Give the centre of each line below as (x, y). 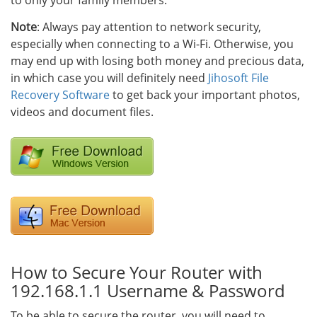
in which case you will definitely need (109, 78)
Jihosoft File (238, 78)
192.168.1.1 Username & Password (148, 290)
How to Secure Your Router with (137, 272)
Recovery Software (60, 95)
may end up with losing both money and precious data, (157, 61)
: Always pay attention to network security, (149, 27)
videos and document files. (82, 112)
